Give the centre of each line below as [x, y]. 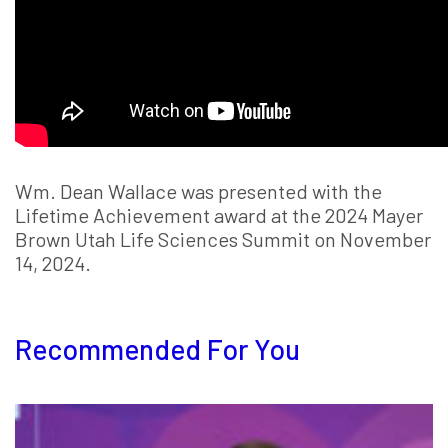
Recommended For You [157, 349]
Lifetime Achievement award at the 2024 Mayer [219, 215]
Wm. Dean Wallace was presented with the [198, 191]
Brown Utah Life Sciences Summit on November [223, 239]
